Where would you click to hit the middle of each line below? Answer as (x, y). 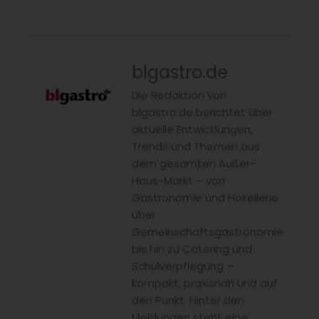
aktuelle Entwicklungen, (192, 130)
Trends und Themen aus (196, 147)
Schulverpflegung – (183, 266)
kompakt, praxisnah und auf (205, 283)
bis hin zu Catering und (192, 249)
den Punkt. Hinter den (188, 300)
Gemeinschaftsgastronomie (208, 232)
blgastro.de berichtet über (202, 113)
